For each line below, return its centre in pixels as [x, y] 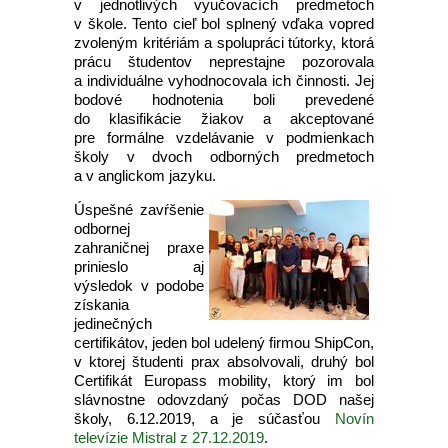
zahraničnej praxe [139, 247]
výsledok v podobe [139, 285]
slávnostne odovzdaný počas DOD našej [224, 399]
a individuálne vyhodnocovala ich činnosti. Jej [224, 80]
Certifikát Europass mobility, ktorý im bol [224, 380]
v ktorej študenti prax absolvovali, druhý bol [224, 361]
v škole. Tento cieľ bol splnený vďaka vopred [224, 23]
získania [101, 304]
